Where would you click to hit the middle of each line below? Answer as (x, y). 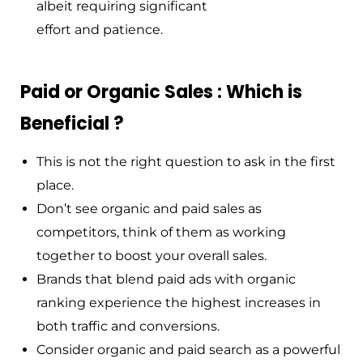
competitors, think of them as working (161, 233)
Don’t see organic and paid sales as (149, 209)
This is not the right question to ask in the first (186, 162)
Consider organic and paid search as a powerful (188, 350)
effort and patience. (100, 30)
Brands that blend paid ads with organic (166, 280)
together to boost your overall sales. (152, 256)
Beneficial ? (72, 124)
